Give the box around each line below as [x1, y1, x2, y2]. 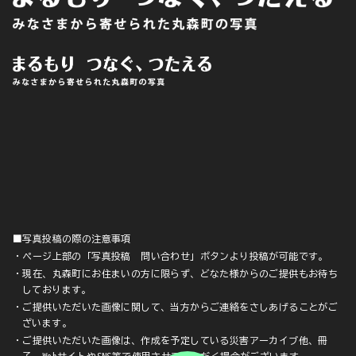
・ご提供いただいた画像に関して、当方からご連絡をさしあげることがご [13, 302, 339, 312]
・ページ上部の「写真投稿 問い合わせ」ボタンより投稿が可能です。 [13, 251, 328, 261]
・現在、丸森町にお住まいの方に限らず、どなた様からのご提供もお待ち [13, 269, 339, 279]
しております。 [22, 284, 91, 295]
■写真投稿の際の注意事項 [13, 234, 131, 244]
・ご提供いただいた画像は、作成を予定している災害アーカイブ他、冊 [13, 335, 328, 346]
